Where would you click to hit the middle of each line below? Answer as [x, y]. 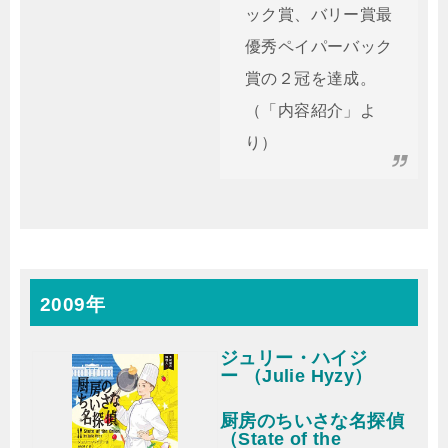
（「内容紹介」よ [311, 110]
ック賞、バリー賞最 [319, 14]
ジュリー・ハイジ [294, 358]
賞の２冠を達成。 [311, 78]
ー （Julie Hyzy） [296, 376]
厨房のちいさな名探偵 [312, 421]
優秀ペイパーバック [319, 46]
